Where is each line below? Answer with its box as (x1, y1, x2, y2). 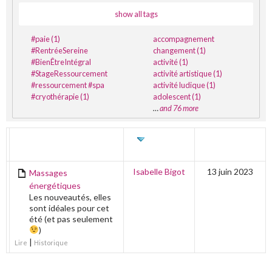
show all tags (114, 9, 158, 19)
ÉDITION (212, 144, 248, 155)
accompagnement (153, 33, 215, 44)
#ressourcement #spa (31, 80, 104, 90)
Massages (29, 167, 67, 178)
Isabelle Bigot (133, 166, 185, 177)
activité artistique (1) (153, 68, 223, 78)
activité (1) (153, 56, 189, 67)
